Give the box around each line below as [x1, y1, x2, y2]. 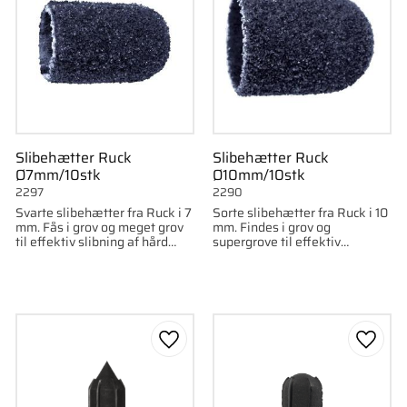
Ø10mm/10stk [212, 164, 305, 187]
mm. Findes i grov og [212, 217, 331, 237]
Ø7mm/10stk [15, 164, 101, 187]
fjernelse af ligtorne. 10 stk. [212, 246, 369, 266]
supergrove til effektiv [212, 232, 341, 252]
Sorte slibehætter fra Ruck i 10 [212, 203, 388, 223]
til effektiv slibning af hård [15, 232, 168, 252]
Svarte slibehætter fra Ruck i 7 [15, 203, 192, 223]
